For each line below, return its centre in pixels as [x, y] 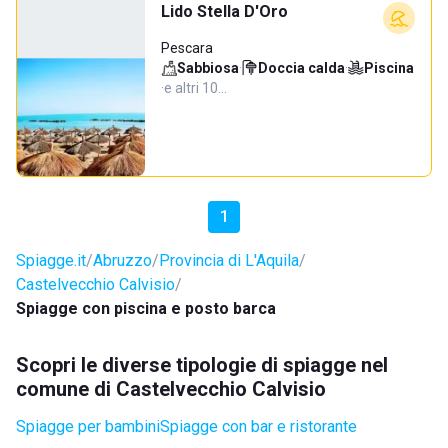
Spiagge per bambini [88, 426]
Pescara [187, 48]
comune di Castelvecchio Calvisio [171, 389]
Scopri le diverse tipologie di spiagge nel [202, 365]
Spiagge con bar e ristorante [258, 426]
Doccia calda [301, 68]
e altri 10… [195, 88]
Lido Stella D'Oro [224, 11]
